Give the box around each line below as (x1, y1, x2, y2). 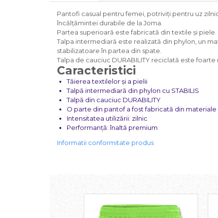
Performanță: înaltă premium (67, 124, 158, 131)
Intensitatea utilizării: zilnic (67, 114, 147, 122)
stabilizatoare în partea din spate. (57, 47, 162, 54)
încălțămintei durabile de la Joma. (57, 19, 163, 27)
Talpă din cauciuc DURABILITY (67, 96, 161, 104)
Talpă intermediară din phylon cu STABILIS (67, 87, 199, 94)
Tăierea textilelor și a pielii (67, 77, 147, 85)
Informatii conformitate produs (57, 139, 154, 146)
